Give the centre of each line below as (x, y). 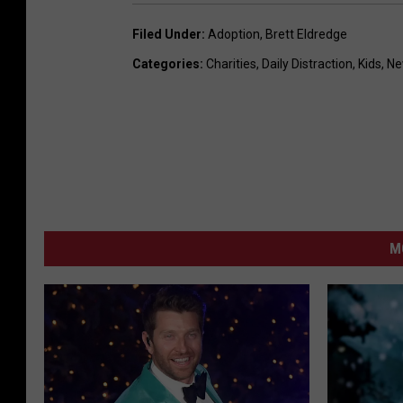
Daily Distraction (307, 63)
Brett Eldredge (306, 34)
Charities (231, 63)
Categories (166, 63)
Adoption (234, 34)
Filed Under (167, 34)
